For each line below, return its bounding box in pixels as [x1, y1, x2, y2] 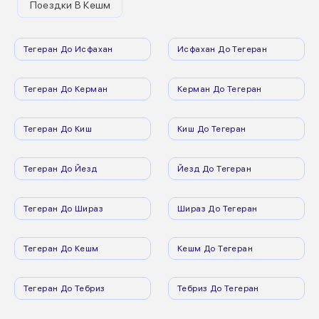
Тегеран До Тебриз [23, 283, 105, 294]
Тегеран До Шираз [23, 203, 104, 214]
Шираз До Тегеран [177, 203, 258, 214]
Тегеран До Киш [23, 123, 93, 135]
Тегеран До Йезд [23, 163, 98, 174]
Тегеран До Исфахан [23, 43, 113, 55]
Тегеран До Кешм [23, 243, 99, 254]
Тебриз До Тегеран [177, 283, 259, 294]
